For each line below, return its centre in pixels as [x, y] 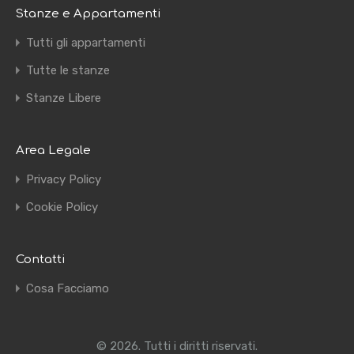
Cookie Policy [62, 207]
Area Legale [53, 151]
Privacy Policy [64, 179]
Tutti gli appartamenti [86, 43]
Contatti [41, 260]
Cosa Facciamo [68, 288]
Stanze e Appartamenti [88, 14]
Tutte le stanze [68, 70]
